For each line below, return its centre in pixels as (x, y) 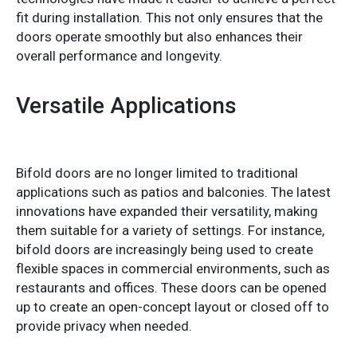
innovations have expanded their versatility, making (167, 211)
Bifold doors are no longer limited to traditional (157, 173)
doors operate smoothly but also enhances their (159, 36)
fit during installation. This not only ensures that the (169, 17)
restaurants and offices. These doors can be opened (171, 287)
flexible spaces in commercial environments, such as (173, 268)
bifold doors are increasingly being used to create (165, 249)
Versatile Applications (126, 105)
